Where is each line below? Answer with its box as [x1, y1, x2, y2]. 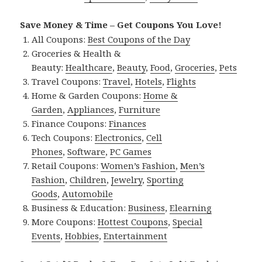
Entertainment [104, 230, 168, 242]
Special [173, 216, 203, 228]
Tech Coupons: [32, 132, 95, 144]
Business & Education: [32, 202, 129, 214]
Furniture [119, 104, 161, 116]
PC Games [110, 146, 152, 158]
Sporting [147, 174, 184, 186]
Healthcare [65, 61, 113, 74]
